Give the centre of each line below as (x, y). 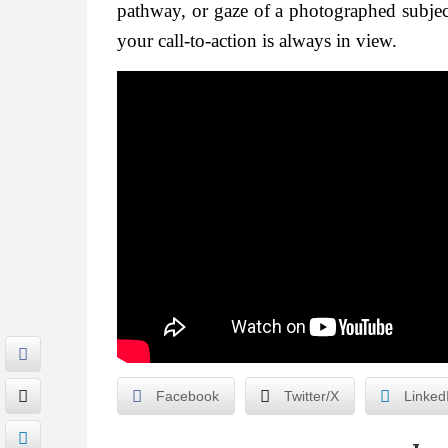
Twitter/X (311, 396)
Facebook (187, 396)
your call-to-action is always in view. (257, 40)
